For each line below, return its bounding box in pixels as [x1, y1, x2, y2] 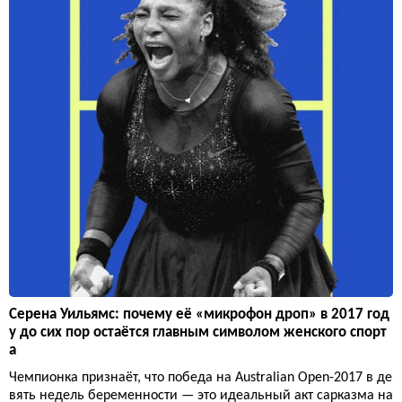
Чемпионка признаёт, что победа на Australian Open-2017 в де [9, 371, 392, 386]
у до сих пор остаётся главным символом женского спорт [9, 325, 387, 341]
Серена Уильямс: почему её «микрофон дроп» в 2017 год [9, 307, 389, 323]
